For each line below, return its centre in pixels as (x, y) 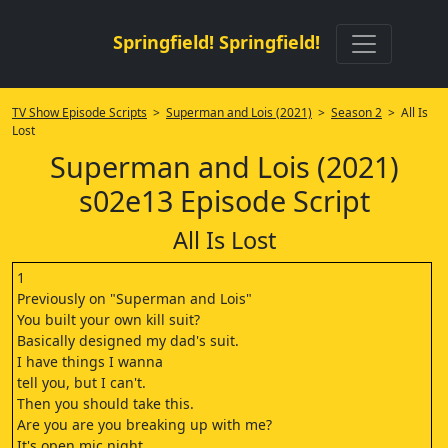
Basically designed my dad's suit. (128, 340)
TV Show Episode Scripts (79, 112)
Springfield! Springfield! (216, 42)
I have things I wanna (90, 361)
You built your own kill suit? (108, 319)
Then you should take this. (105, 403)
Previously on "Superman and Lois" (134, 298)
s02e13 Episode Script (224, 200)
